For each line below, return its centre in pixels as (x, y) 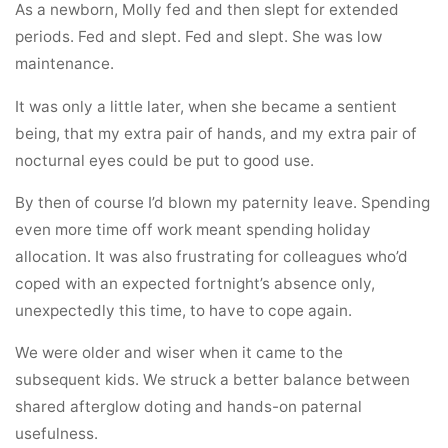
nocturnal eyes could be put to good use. (165, 160)
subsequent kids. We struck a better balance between (213, 380)
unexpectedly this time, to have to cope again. (184, 310)
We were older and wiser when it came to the (179, 353)
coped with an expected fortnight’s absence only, (195, 283)
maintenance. (65, 64)
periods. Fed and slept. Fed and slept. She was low (199, 37)
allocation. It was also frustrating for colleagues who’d (212, 256)
